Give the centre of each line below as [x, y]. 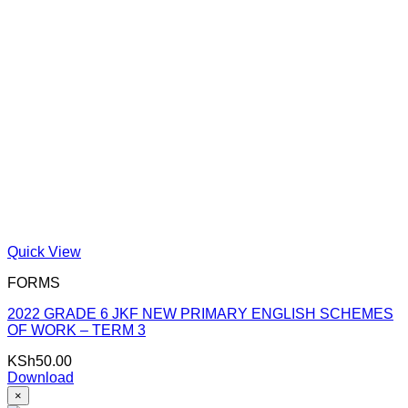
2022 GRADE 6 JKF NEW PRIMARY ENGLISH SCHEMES [200, 314]
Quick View [44, 252]
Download [41, 377]
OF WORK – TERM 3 [76, 330]
